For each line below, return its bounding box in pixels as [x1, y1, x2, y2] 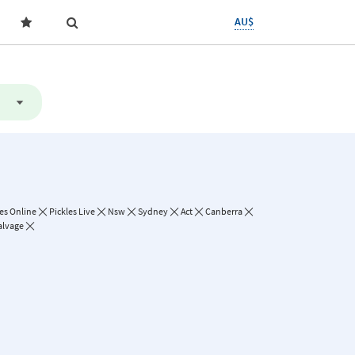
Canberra [205, 205, 242, 217]
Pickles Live [49, 205, 95, 217]
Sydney [138, 205, 168, 217]
